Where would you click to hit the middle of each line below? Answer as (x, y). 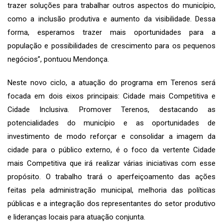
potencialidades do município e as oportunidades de (111, 123)
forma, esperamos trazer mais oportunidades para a (111, 32)
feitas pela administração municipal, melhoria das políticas (111, 190)
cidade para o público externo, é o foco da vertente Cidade (111, 150)
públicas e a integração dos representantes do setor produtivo (111, 203)
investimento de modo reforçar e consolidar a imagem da (111, 136)
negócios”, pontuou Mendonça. (58, 59)
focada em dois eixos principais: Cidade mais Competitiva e (111, 96)
